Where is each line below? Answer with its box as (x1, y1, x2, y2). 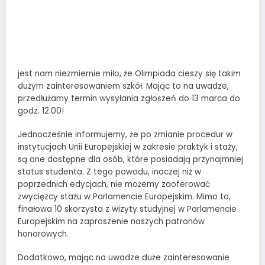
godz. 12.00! (18, 105, 64, 117)
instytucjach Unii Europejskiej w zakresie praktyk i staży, (18, 141, 238, 153)
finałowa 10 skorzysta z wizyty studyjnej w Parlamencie (18, 203, 237, 215)
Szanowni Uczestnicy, (18, 44, 102, 56)
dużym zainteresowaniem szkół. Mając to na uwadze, (18, 80, 229, 92)
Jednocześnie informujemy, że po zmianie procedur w (18, 128, 232, 140)
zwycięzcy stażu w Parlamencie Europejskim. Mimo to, (18, 190, 231, 202)
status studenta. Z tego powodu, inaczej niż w (18, 166, 201, 177)
